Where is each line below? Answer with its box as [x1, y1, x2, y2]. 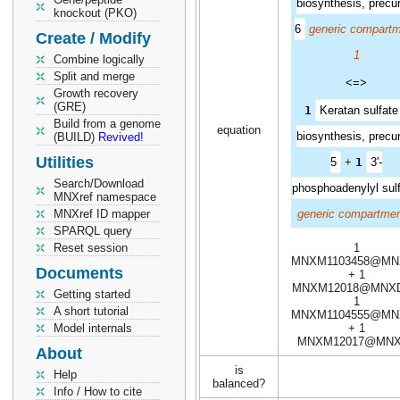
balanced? [212, 377, 265, 390]
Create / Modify [36, 29, 151, 47]
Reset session [54, 241, 128, 254]
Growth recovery [54, 87, 138, 100]
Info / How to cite [54, 385, 142, 398]
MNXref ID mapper [54, 207, 150, 221]
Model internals [54, 321, 132, 335]
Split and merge [54, 70, 135, 83]
